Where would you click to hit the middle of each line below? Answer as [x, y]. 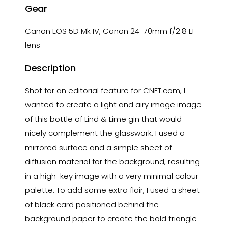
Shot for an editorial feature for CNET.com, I [105, 90]
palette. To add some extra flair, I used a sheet [113, 190]
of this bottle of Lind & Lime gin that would [104, 119]
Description [50, 68]
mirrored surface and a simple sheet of [99, 147]
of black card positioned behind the [92, 204]
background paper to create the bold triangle [111, 219]
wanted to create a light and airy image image [113, 105]
